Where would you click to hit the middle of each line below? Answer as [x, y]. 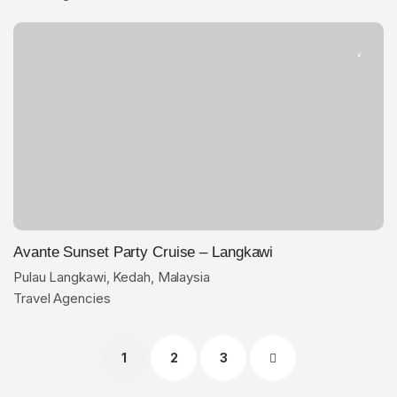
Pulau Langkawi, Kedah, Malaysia [112, 277]
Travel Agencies [62, 298]
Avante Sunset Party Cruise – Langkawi [144, 252]
